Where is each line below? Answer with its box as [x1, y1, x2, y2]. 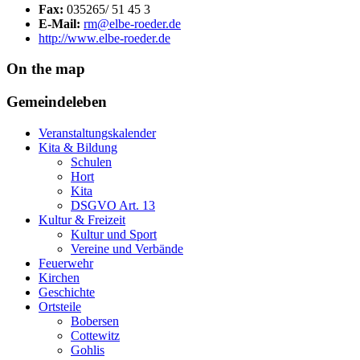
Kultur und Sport [71, 227, 157, 241]
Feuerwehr [39, 256, 93, 270]
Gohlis [71, 342, 104, 357]
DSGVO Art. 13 [71, 198, 155, 212]
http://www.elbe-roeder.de [39, 31, 170, 45]
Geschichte [39, 284, 95, 299]
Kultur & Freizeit [39, 212, 125, 227]
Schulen [71, 154, 112, 169]
